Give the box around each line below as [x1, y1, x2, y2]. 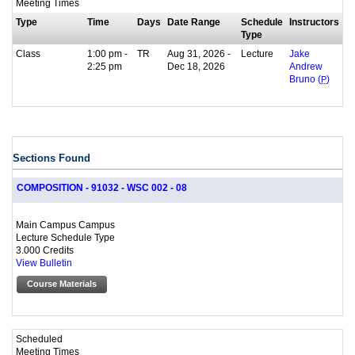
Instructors [289, 17, 339, 28]
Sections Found [13, 151, 90, 164]
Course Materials [27, 278, 97, 288]
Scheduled [16, 334, 63, 345]
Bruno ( [289, 74, 321, 85]
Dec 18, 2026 [167, 61, 225, 72]
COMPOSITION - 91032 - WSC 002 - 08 [17, 182, 187, 193]
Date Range [167, 17, 220, 28]
